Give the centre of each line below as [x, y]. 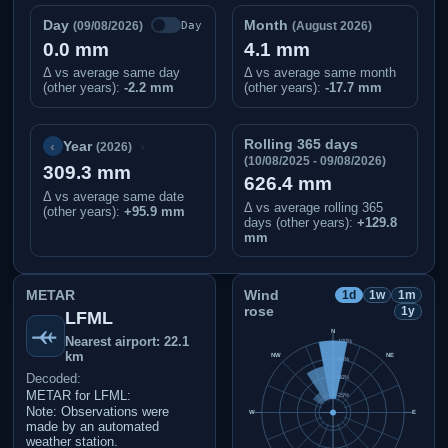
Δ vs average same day [111, 73]
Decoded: [53, 379]
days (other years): [301, 223]
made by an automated [92, 427]
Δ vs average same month [320, 73]
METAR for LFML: [78, 395]
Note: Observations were [97, 412]
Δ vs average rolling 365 [314, 208]
